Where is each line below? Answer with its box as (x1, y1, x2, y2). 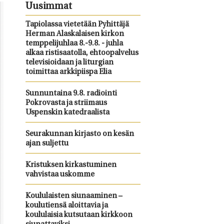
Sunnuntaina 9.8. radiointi (25, 90, 117, 97)
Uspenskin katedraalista (25, 109, 109, 116)
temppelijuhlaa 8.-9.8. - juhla (25, 40, 123, 47)
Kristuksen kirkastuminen (25, 161, 116, 169)
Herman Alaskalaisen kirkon (25, 30, 124, 38)
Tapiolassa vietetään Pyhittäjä (25, 21, 129, 28)
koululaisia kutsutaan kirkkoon (25, 211, 132, 219)
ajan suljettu (25, 140, 68, 147)
